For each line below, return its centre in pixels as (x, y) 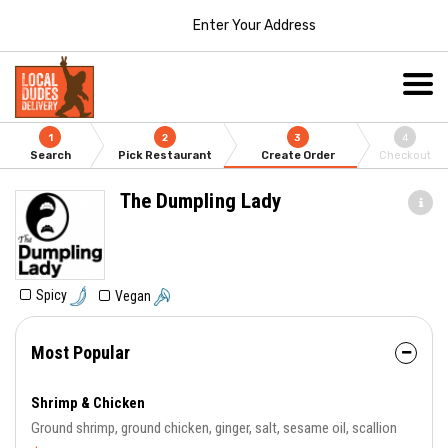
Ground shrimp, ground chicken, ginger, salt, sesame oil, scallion (214, 428)
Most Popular (80, 353)
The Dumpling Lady (200, 201)
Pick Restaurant (165, 155)
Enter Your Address (254, 25)
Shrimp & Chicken (88, 403)
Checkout (405, 155)
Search (50, 155)
